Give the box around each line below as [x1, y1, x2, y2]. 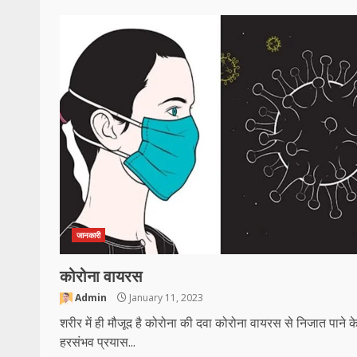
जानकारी [76, 229, 101, 241]
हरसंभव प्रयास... [60, 333, 135, 351]
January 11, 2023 [127, 291, 203, 304]
